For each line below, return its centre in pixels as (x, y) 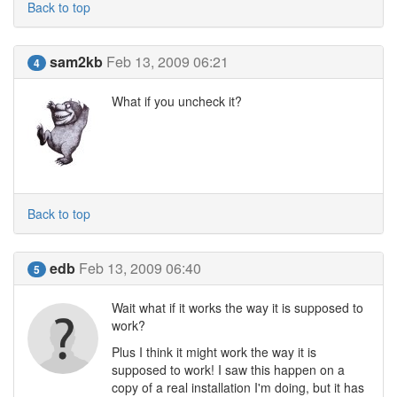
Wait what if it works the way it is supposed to (237, 307)
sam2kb (76, 62)
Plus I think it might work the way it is (214, 352)
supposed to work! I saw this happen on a (228, 370)
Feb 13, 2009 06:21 (167, 62)
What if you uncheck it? (177, 101)
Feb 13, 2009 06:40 (140, 268)
